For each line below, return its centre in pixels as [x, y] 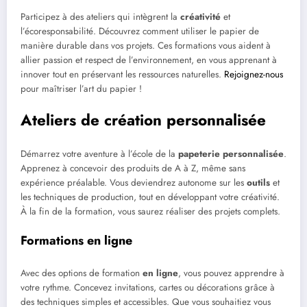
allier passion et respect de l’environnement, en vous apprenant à [149, 60]
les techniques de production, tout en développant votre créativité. [150, 197]
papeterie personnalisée [231, 154]
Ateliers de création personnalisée [143, 120]
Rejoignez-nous [254, 74]
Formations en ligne [76, 241]
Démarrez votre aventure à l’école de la [99, 154]
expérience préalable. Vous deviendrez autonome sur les [134, 183]
